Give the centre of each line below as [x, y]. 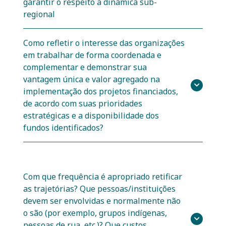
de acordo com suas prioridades [83, 104]
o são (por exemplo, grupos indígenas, [95, 213]
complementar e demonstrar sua [85, 67]
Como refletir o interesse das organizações [104, 43]
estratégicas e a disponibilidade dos [91, 116]
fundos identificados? [63, 128]
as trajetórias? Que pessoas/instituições [99, 189]
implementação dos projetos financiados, [101, 92]
